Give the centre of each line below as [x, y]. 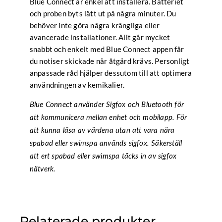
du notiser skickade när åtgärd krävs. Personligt [110, 61]
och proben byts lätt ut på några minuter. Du [103, 14]
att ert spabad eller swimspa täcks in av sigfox [103, 157]
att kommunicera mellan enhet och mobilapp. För [108, 118]
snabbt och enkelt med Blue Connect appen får [107, 49]
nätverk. [43, 169]
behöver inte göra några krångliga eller [95, 26]
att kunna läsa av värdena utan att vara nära [102, 131]
